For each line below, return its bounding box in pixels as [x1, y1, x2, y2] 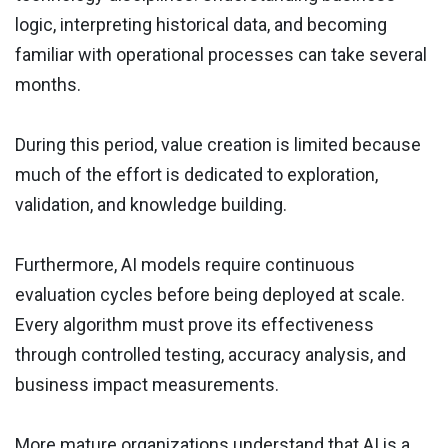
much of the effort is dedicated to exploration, [15, 164, 378, 186]
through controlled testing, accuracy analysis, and [15, 344, 406, 366]
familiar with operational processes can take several [15, 44, 427, 66]
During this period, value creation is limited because [15, 134, 421, 156]
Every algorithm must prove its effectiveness [15, 314, 374, 336]
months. [15, 74, 81, 96]
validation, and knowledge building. [15, 194, 287, 216]
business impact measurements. [15, 374, 279, 396]
